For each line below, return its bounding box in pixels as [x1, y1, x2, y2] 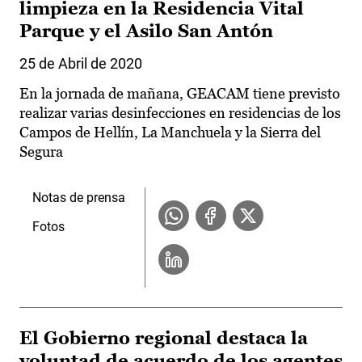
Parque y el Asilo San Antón [19, 21, 273, 42]
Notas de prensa [32, 190, 125, 206]
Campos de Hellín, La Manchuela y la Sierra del [19, 124, 321, 141]
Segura [19, 143, 63, 161]
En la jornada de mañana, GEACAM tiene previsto [19, 85, 340, 103]
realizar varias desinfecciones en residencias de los [19, 104, 341, 122]
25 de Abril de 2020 [19, 55, 142, 73]
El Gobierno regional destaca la [19, 328, 308, 349]
